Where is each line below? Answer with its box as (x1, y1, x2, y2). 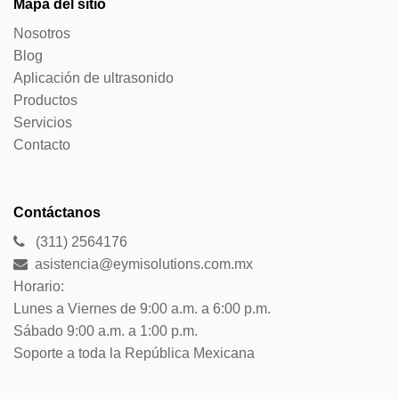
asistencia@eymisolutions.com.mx (28, 256, 253, 272)
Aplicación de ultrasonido (13, 69, 174, 85)
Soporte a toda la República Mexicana (13, 345, 255, 361)
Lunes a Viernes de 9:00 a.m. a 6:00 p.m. (13, 300, 271, 316)
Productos (13, 92, 77, 108)
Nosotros (13, 25, 70, 41)
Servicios (13, 114, 72, 130)
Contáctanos (13, 204, 101, 220)
